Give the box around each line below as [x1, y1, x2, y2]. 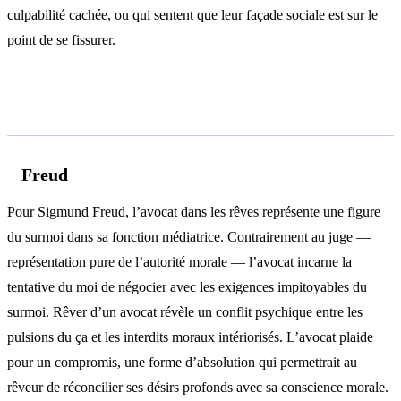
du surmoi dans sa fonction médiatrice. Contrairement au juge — [7, 228, 371, 244]
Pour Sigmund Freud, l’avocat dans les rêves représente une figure [7, 203, 380, 219]
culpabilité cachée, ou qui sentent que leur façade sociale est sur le [7, 7, 378, 23]
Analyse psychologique [7, 96, 252, 124]
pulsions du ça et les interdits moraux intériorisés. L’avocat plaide [7, 328, 373, 345]
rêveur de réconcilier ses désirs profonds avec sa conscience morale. [7, 379, 388, 395]
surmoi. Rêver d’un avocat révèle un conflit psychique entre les [7, 303, 363, 320]
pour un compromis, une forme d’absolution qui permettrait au [7, 354, 357, 370]
